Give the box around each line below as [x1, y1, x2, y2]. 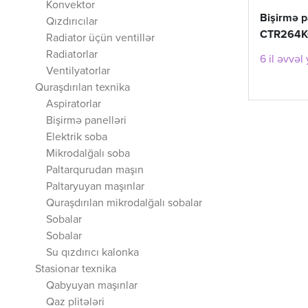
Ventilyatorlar [46, 66, 110, 77]
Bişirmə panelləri [46, 115, 126, 126]
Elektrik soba [46, 132, 107, 143]
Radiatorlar [46, 49, 98, 60]
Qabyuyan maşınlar [46, 280, 137, 291]
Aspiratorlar [46, 99, 101, 110]
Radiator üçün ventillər [46, 33, 155, 44]
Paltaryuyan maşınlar [46, 181, 144, 192]
